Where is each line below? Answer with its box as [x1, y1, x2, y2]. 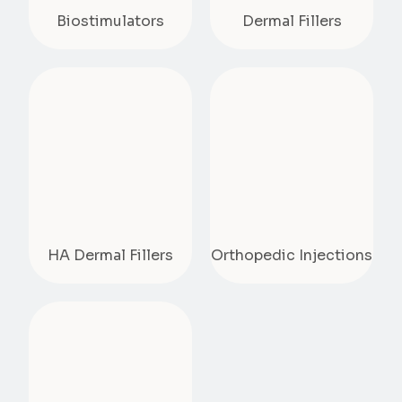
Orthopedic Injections [211, 246, 372, 266]
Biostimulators [57, 12, 164, 31]
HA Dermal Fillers [48, 246, 173, 266]
